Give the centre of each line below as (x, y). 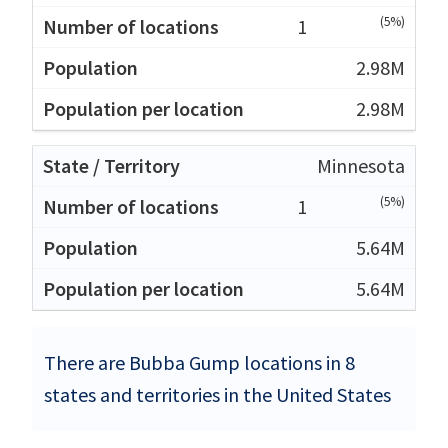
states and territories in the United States (217, 394)
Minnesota (361, 165)
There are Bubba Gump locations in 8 (199, 362)
